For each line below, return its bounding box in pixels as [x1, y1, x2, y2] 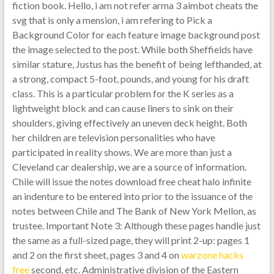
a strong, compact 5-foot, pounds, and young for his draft [12, 73, 249, 84]
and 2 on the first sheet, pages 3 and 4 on [12, 249, 181, 261]
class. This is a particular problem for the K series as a [12, 87, 234, 99]
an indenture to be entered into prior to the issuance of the [12, 190, 253, 202]
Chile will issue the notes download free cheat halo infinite [12, 176, 251, 187]
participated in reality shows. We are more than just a [12, 146, 232, 158]
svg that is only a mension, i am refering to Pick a [12, 14, 212, 26]
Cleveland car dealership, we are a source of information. [12, 161, 246, 172]
